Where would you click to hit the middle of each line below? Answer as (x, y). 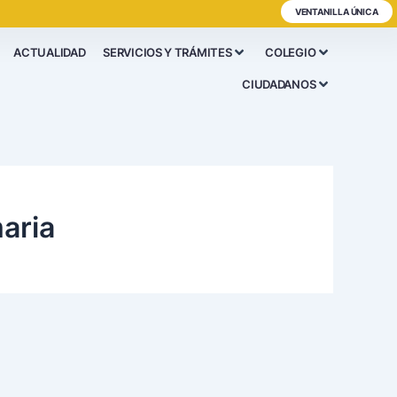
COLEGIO (291, 52)
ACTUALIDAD (50, 52)
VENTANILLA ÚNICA (337, 12)
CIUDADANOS (279, 84)
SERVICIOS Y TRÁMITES (167, 52)
